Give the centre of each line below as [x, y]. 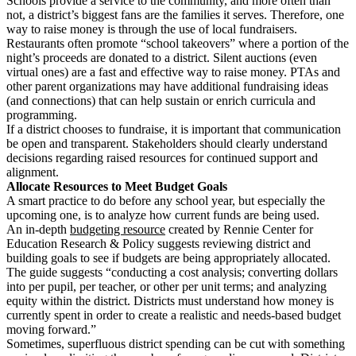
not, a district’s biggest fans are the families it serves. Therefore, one [175, 14]
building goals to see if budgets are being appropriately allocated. [168, 257]
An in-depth [38, 229]
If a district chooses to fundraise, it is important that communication [174, 129]
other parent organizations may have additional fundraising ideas [167, 86]
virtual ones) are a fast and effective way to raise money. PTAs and [173, 72]
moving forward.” [51, 329]
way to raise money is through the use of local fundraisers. [152, 29]
